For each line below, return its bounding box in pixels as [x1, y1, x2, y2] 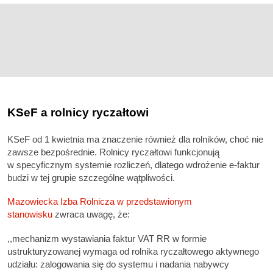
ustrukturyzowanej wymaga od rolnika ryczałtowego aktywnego [7, 246, 259, 257]
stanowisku [7, 209, 52, 220]
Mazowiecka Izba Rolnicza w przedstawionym [7, 196, 192, 207]
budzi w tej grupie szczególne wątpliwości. [7, 172, 175, 183]
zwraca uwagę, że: [52, 209, 130, 220]
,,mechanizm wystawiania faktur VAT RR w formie [7, 233, 207, 244]
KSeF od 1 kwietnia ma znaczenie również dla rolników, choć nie [7, 134, 263, 145]
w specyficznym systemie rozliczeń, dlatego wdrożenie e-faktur [7, 160, 260, 171]
